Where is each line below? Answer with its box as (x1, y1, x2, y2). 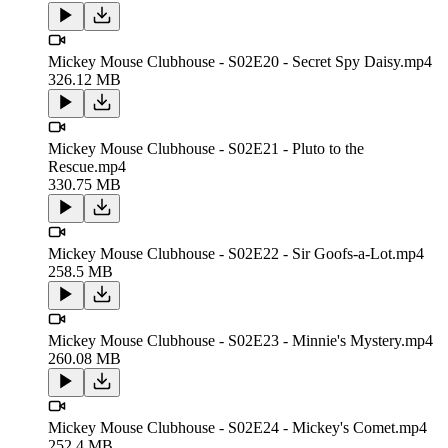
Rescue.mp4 (48, 157, 126, 175)
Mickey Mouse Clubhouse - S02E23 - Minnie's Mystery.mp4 (48, 331, 433, 349)
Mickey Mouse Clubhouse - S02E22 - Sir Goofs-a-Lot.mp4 (48, 244, 424, 262)
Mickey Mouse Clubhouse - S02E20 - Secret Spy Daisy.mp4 (48, 52, 432, 70)
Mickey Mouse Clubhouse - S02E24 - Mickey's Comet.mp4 (48, 418, 427, 436)
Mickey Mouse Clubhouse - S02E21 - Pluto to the (48, 139, 364, 157)
